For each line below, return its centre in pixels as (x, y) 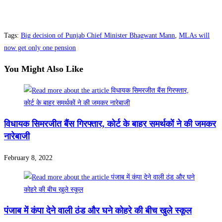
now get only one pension (40, 48)
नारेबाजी (17, 137)
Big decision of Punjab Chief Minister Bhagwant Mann (98, 36)
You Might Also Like (44, 69)
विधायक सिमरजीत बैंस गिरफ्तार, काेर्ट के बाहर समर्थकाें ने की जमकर (110, 124)
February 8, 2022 (28, 158)
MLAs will (194, 36)
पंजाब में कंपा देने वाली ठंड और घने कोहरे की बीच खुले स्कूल (98, 211)
